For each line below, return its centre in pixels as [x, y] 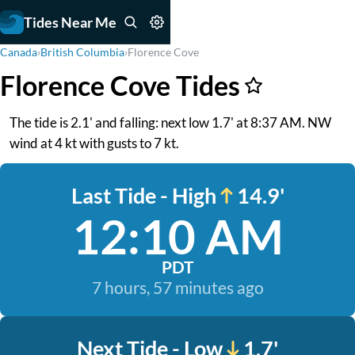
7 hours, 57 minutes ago [177, 287]
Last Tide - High [143, 195]
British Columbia [82, 52]
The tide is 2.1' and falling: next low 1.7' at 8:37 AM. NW [170, 122]
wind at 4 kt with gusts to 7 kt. [94, 143]
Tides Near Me [70, 22]
